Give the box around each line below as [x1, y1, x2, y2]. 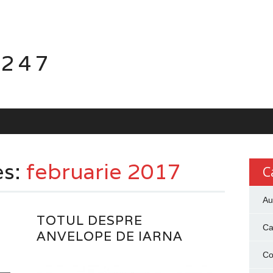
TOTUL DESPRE [37, 211, 143, 229]
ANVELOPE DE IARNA [37, 227, 183, 244]
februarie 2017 [26, 157, 181, 185]
